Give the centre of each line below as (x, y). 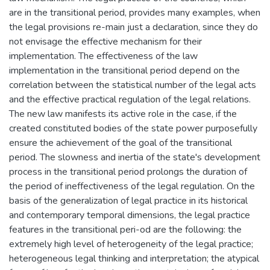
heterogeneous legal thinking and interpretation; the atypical (134, 258)
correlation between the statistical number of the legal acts (133, 85)
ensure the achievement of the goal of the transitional (121, 143)
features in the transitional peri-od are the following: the (125, 229)
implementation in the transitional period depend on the (124, 70)
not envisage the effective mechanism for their (105, 41)
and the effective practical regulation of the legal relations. (130, 99)
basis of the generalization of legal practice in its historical (128, 200)
